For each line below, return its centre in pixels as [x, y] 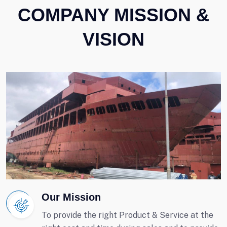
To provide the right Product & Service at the [127, 215]
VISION [113, 39]
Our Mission [71, 197]
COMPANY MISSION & [113, 15]
